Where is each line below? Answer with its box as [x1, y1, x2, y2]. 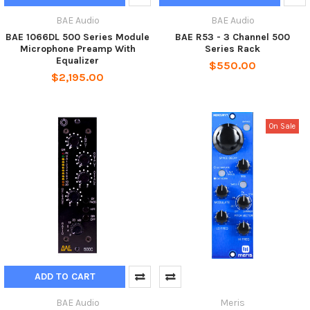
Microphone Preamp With [19, 43, 136, 55]
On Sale [269, 121, 296, 131]
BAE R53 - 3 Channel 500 [175, 31, 290, 44]
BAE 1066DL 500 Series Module [6, 31, 149, 44]
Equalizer [56, 55, 99, 67]
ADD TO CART [34, 271, 95, 283]
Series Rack [205, 43, 260, 55]
